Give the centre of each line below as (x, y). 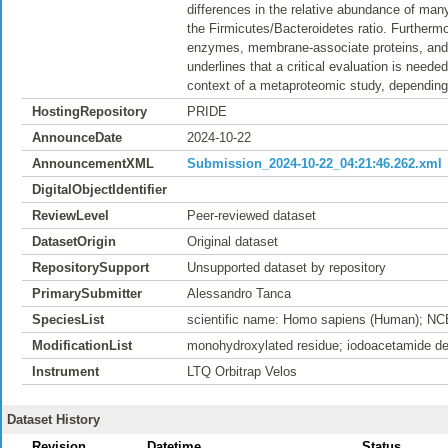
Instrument (65, 371)
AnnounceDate (77, 137)
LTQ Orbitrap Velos (242, 371)
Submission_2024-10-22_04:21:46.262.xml (314, 163)
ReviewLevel (70, 215)
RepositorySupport (90, 267)
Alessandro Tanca (239, 293)
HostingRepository (89, 111)
